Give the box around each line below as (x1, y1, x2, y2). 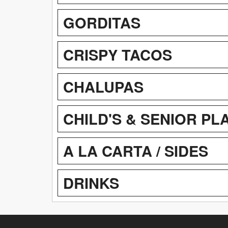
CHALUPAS (63, 75, 144, 97)
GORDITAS (63, 11, 140, 33)
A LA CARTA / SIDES (63, 139, 208, 161)
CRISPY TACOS (63, 43, 172, 65)
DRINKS (63, 172, 119, 193)
